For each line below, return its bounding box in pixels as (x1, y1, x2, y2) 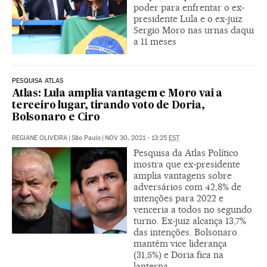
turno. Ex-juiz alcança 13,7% (133, 215, 246, 226)
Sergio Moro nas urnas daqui (133, 24, 254, 36)
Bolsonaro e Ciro (12, 112, 100, 123)
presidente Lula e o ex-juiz (133, 13, 243, 24)
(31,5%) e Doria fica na (133, 249, 223, 260)
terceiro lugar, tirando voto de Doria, (12, 100, 205, 111)
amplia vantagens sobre (133, 169, 232, 181)
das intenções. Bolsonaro (133, 226, 237, 238)
